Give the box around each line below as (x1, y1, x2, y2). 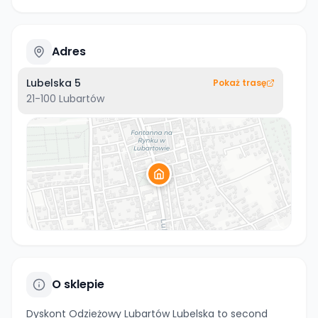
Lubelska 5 (26, 76, 81, 90)
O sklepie (52, 276, 104, 292)
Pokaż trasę (213, 77, 266, 89)
